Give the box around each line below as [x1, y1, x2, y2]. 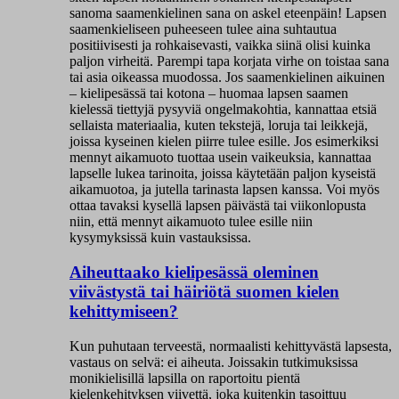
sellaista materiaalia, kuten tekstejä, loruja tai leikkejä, [69, 118, 368, 134]
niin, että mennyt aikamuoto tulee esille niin [69, 214, 313, 230]
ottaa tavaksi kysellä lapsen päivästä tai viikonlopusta [69, 198, 366, 214]
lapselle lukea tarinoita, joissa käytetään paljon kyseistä [69, 166, 376, 182]
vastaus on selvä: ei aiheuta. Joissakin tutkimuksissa [69, 354, 358, 370]
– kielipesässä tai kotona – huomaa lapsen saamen [69, 85, 348, 102]
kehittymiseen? [69, 302, 178, 321]
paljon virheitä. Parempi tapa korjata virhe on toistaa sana [69, 53, 389, 69]
